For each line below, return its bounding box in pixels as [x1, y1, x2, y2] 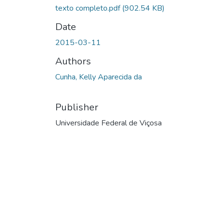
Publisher [55, 100, 98, 114]
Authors [55, 54, 91, 68]
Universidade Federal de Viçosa [55, 117, 162, 128]
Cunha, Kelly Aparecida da [55, 71, 142, 82]
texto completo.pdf [55, 2, 122, 14]
